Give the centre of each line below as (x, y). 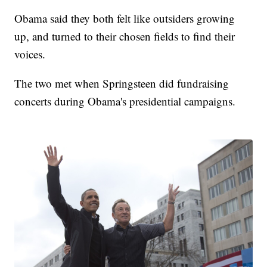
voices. (30, 54)
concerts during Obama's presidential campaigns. (125, 101)
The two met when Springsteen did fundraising (122, 83)
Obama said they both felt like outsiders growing (125, 18)
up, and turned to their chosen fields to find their (125, 36)
